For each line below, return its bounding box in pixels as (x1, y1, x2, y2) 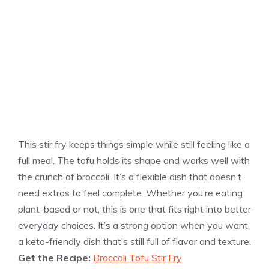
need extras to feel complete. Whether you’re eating (18, 186, 243, 199)
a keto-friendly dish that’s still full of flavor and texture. (18, 235, 251, 247)
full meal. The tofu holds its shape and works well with (18, 154, 250, 166)
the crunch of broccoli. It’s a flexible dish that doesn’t (18, 170, 241, 183)
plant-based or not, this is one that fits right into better (18, 202, 251, 215)
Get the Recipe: (18, 251, 93, 264)
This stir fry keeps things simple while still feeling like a (18, 138, 250, 150)
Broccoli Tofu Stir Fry (93, 251, 182, 264)
